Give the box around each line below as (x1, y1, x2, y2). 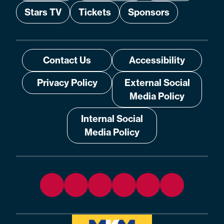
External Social (124, 77, 190, 89)
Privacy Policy (36, 77, 97, 89)
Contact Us (43, 54, 91, 66)
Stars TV (24, 6, 61, 18)
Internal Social (81, 113, 143, 125)
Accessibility (129, 54, 185, 66)
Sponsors (128, 6, 169, 18)
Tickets (78, 6, 111, 18)
